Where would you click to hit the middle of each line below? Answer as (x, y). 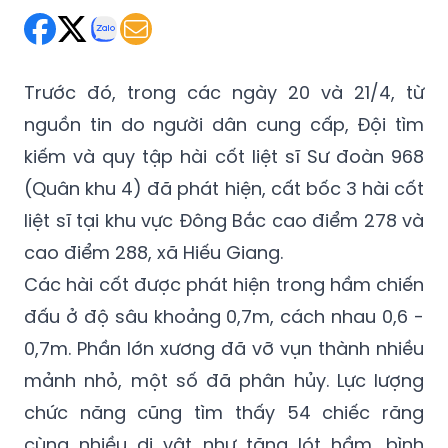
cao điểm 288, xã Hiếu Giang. (153, 252)
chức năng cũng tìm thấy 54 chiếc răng (224, 412)
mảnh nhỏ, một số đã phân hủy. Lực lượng (224, 380)
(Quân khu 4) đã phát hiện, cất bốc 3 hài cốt (224, 188)
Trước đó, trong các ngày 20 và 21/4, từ (224, 92)
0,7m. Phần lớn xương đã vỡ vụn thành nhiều (224, 348)
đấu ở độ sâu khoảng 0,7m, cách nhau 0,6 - (224, 316)
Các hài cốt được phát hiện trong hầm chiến (224, 284)
